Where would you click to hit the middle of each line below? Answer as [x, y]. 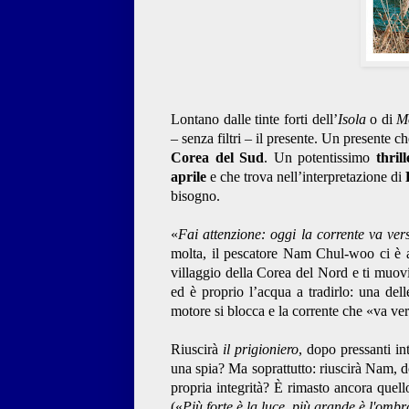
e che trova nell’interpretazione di [306, 177]
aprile [189, 177]
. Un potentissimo [320, 158]
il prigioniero [260, 350]
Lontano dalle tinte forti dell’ [254, 120]
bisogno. [195, 196]
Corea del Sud [218, 158]
